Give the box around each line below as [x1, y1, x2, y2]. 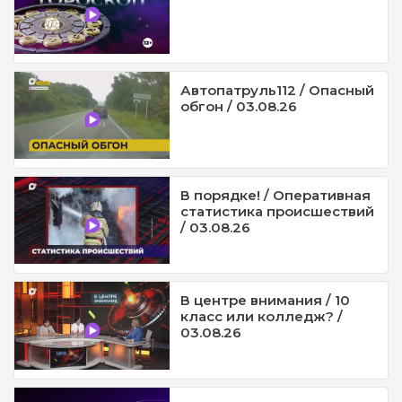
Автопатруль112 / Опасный [180, 81, 375, 99]
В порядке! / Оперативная [180, 187, 371, 204]
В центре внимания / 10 [180, 292, 351, 310]
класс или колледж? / [180, 308, 344, 326]
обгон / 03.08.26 [180, 97, 298, 115]
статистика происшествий [180, 203, 375, 220]
